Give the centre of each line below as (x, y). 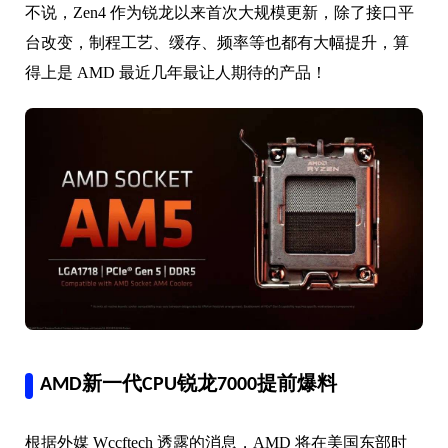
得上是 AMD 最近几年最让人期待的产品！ (176, 72)
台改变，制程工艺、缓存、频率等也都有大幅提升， (209, 42)
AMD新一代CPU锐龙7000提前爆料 (188, 385)
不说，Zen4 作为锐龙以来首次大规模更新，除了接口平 (219, 12)
